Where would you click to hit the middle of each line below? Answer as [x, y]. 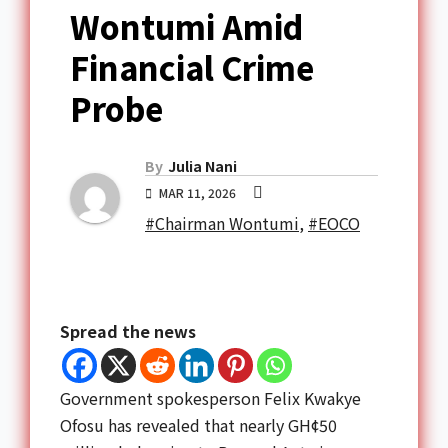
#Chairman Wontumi [222, 223]
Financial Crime [192, 67]
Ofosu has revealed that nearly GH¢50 [198, 425]
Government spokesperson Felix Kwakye [210, 398]
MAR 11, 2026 [197, 193]
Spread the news [128, 331]
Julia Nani [202, 166]
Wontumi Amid [186, 26]
